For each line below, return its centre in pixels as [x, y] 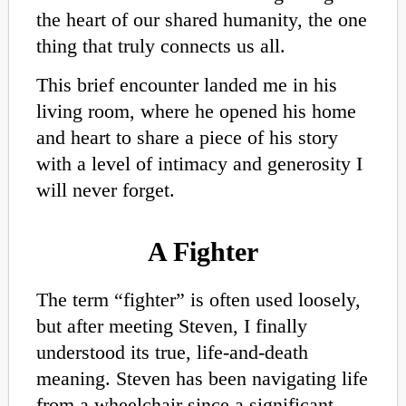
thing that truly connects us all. [164, 46]
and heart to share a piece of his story [187, 138]
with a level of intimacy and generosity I [199, 164]
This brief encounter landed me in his [187, 85]
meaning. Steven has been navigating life [202, 378]
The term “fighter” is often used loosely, [198, 299]
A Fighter [203, 251]
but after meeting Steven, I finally [172, 325]
